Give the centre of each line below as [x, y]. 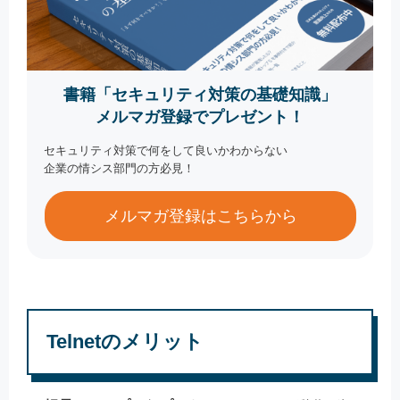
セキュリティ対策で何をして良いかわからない [166, 150]
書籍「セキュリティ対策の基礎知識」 [200, 94]
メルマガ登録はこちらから [200, 216]
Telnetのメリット [125, 341]
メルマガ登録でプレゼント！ [200, 117]
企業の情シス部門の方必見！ [120, 168]
